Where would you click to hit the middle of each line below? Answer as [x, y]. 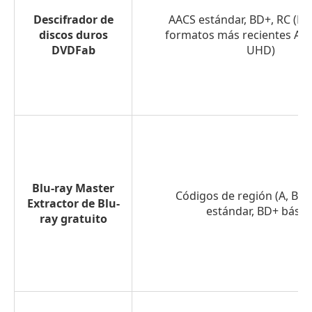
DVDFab [73, 50]
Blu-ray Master [73, 188]
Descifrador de [73, 19]
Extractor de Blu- [73, 203]
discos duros [73, 34]
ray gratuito [73, 218]
